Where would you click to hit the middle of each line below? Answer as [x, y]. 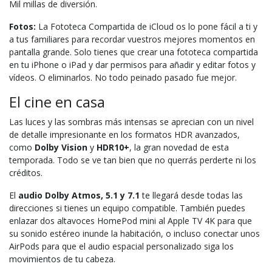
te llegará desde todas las [191, 195]
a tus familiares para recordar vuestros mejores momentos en [132, 39]
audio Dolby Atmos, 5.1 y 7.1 [79, 195]
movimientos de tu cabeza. [62, 259]
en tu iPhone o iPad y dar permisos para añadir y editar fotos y [132, 64]
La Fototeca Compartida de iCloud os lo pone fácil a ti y [147, 26]
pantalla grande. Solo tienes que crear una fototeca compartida [134, 52]
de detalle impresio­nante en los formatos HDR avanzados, [124, 134]
